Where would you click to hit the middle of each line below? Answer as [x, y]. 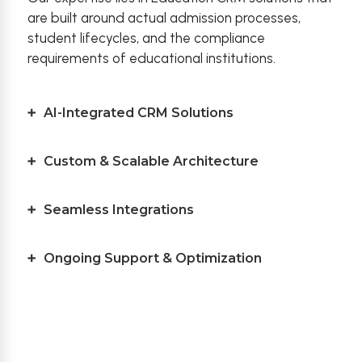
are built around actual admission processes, [164, 18]
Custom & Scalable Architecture [151, 161]
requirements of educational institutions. [152, 58]
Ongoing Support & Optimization [153, 258]
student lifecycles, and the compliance [146, 38]
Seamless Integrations [119, 210]
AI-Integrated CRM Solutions [139, 113]
